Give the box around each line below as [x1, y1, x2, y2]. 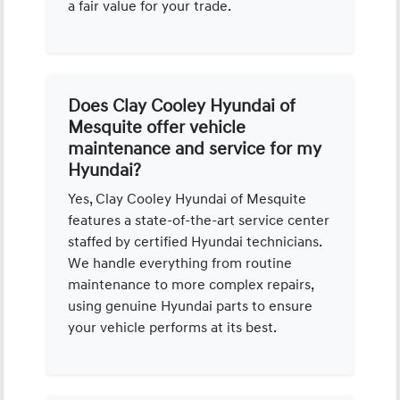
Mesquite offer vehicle [68, 116, 246, 138]
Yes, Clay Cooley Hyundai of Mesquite [68, 189, 307, 208]
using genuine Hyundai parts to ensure [68, 296, 313, 315]
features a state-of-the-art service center [68, 211, 330, 229]
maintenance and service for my [68, 137, 322, 160]
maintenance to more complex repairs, [68, 275, 314, 294]
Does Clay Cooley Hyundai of [68, 95, 296, 117]
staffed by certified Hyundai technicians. [68, 232, 322, 251]
